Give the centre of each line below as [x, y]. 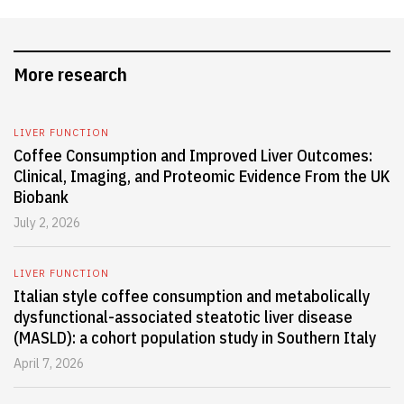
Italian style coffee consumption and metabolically [192, 296]
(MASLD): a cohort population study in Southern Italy [195, 338]
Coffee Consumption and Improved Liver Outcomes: [193, 156]
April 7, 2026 [49, 363]
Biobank [41, 197]
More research [70, 74]
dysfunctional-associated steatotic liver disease [183, 317]
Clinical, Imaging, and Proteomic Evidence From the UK [202, 176]
